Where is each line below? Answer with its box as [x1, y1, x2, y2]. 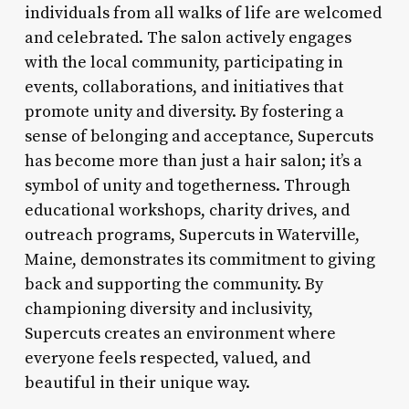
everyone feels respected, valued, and [24, 347, 310, 369]
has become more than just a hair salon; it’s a [24, 150, 362, 172]
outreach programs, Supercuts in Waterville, [24, 224, 360, 246]
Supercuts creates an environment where [24, 322, 336, 344]
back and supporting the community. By [24, 273, 323, 295]
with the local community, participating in [24, 51, 343, 73]
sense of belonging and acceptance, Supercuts [24, 125, 373, 147]
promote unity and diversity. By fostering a [24, 100, 344, 122]
